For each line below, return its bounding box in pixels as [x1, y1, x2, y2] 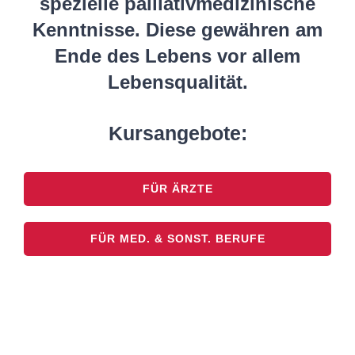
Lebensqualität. [107, 71, 248, 93]
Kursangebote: [108, 122, 247, 144]
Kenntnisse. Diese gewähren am [32, 19, 323, 40]
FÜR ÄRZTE [142, 182, 213, 195]
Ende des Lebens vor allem [55, 45, 300, 67]
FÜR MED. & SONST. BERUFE [90, 232, 265, 245]
